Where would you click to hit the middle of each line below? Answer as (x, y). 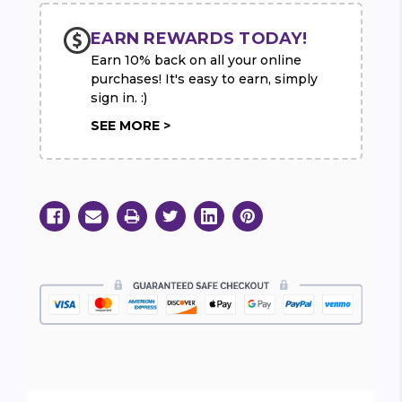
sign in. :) (119, 98)
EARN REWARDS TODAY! (199, 39)
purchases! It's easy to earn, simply (204, 79)
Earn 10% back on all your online (196, 61)
